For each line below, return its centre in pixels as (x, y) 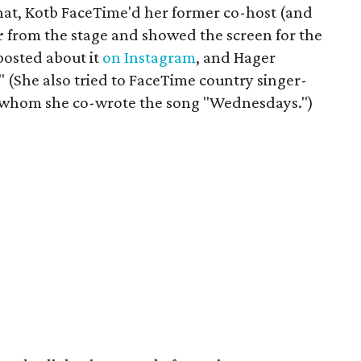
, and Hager (236, 57)
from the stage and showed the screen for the (163, 34)
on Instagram (149, 57)
